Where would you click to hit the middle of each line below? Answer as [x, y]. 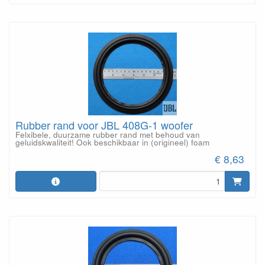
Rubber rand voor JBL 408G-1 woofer [104, 125]
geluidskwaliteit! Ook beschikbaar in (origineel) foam [112, 142]
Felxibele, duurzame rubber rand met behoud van [108, 134]
